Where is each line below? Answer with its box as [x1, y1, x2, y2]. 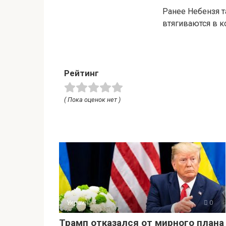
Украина [67, 198, 92, 206]
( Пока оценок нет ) [64, 95, 121, 103]
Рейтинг [64, 68, 99, 78]
